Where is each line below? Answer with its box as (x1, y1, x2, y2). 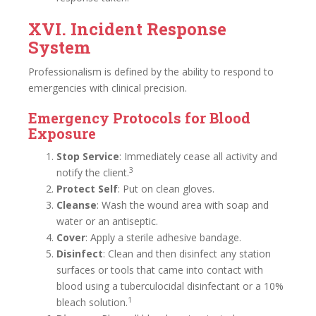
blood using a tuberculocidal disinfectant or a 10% (56, 279, 284, 293)
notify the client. (56, 166, 129, 179)
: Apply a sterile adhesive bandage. (85, 231, 241, 244)
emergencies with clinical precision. (28, 81, 187, 95)
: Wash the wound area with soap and (97, 198, 269, 212)
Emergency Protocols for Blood (28, 109, 250, 127)
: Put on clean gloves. (118, 182, 214, 195)
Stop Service (56, 150, 119, 163)
